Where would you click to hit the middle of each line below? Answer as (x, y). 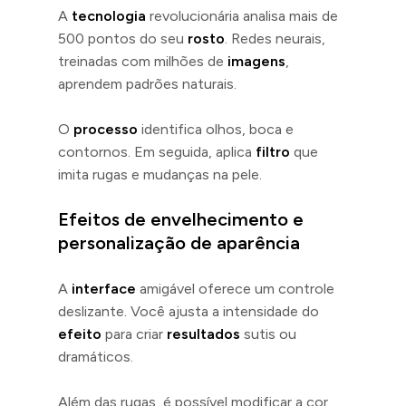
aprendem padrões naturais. (147, 83)
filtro (273, 151)
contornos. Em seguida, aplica (157, 151)
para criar (134, 333)
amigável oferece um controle (235, 288)
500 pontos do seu (123, 38)
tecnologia (109, 15)
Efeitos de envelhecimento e (181, 219)
